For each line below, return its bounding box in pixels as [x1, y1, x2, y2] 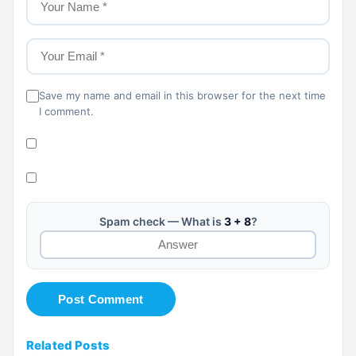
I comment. [39, 104, 94, 118]
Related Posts [26, 337, 110, 353]
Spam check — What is [99, 214, 224, 228]
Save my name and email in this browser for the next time [39, 88, 326, 102]
